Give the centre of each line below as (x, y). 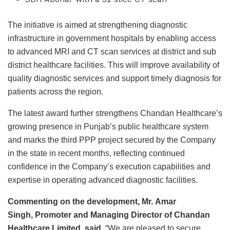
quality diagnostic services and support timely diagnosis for (114, 78)
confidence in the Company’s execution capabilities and (109, 166)
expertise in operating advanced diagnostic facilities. (103, 180)
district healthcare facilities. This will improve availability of (113, 65)
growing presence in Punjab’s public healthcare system (108, 126)
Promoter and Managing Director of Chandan (122, 215)
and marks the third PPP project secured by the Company (112, 140)
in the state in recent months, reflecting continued (96, 153)
